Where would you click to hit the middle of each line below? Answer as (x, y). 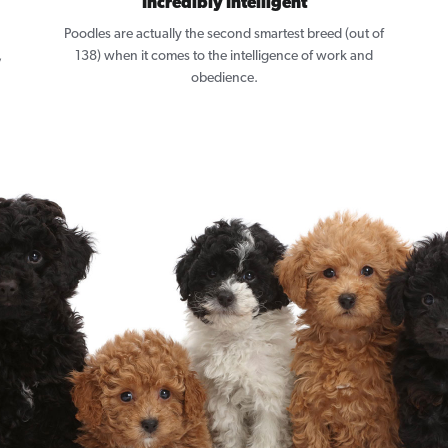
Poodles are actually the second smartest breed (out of (224, 35)
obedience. (224, 79)
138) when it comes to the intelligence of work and (224, 57)
